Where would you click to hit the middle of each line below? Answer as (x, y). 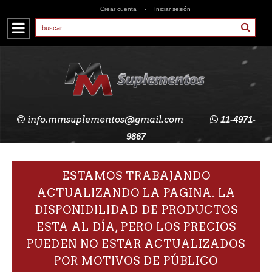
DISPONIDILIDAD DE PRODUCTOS (136, 210)
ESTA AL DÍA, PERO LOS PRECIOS (136, 227)
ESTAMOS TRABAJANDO (136, 176)
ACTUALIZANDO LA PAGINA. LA (136, 193)
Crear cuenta (118, 9)
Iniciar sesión (172, 9)
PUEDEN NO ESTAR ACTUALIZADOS (136, 244)
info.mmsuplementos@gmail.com (105, 120)
